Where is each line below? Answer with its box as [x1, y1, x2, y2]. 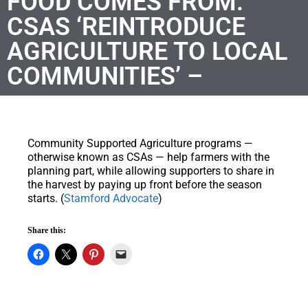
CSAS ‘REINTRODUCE [7, 12, 245, 41]
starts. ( [27, 191, 64, 205]
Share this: [27, 225, 66, 235]
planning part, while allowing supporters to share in [27, 164, 274, 177]
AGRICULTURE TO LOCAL [7, 36, 287, 66]
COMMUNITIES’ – [7, 61, 203, 91]
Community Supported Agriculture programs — [27, 136, 253, 150]
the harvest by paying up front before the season [27, 177, 262, 191]
